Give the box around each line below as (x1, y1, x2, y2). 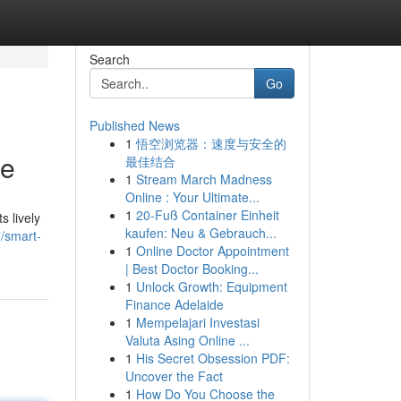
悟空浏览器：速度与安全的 (135, 134, 286, 152)
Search (89, 50, 130, 68)
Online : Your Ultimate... (124, 188, 260, 206)
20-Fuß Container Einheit (135, 206, 279, 224)
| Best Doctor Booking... (124, 260, 259, 277)
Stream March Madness (135, 170, 272, 188)
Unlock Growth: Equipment (135, 277, 287, 295)
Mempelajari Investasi (135, 313, 260, 331)
